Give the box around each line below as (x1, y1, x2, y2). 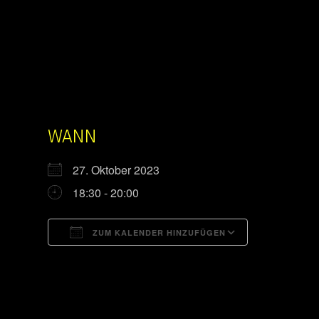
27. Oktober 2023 (73, 162, 171, 178)
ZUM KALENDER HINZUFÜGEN (90, 227, 226, 238)
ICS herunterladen (73, 250, 165, 266)
